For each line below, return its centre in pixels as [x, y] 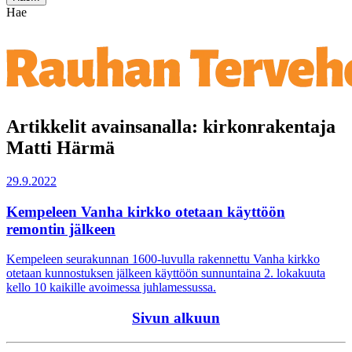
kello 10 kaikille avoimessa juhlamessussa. [111, 288]
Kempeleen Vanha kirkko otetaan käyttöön [146, 211]
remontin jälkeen [61, 229]
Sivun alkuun [176, 317]
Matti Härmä [60, 147]
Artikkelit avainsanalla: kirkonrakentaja [171, 126]
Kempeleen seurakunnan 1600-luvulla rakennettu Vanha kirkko [163, 259]
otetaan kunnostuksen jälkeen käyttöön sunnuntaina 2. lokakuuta [166, 273]
